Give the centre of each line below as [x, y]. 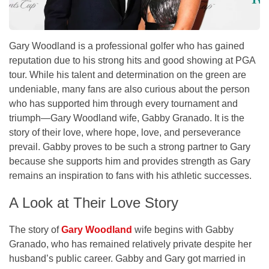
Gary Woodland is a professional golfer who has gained [127, 46]
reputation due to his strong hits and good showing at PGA [132, 60]
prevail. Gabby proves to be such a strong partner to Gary [130, 147]
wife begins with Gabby [183, 229]
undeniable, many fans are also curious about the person [129, 89]
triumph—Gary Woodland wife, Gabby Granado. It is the [127, 118]
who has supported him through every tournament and [123, 103]
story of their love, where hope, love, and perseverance [125, 132]
